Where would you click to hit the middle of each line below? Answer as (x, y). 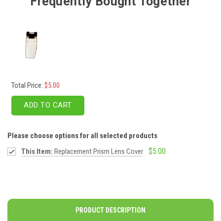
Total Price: (28, 85)
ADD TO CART (48, 105)
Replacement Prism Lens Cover (98, 151)
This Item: (37, 151)
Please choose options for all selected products (82, 135)
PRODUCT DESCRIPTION (110, 210)
